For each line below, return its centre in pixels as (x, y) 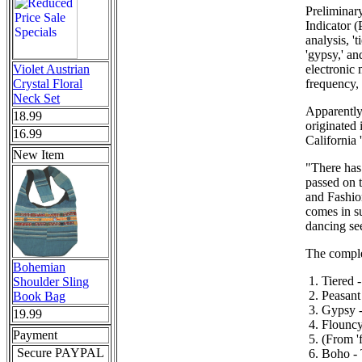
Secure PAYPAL (61, 353)
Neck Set (36, 98)
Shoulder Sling (51, 282)
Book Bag (39, 296)
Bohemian (39, 267)
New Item (38, 155)
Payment (35, 335)
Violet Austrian (51, 69)
